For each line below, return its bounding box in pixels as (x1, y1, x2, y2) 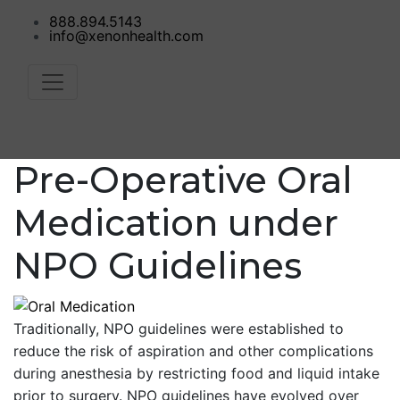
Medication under (13, 201, 338, 245)
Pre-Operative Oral (13, 158, 353, 202)
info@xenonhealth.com (49, 27, 204, 45)
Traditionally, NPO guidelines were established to (13, 320, 344, 338)
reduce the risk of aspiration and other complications (13, 342, 373, 361)
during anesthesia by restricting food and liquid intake (13, 364, 379, 383)
